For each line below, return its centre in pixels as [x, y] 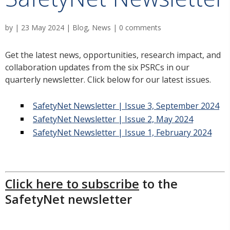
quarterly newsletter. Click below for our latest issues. [108, 80]
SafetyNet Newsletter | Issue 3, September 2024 [126, 106]
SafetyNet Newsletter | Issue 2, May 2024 [113, 119]
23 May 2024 [43, 28]
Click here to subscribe [72, 184]
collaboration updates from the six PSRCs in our [97, 68]
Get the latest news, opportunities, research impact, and [113, 55]
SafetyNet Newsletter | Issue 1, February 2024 [122, 133]
